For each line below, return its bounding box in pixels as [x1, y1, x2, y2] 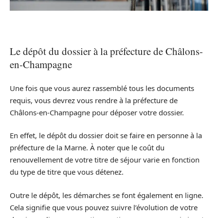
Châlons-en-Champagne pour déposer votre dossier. [10, 107, 184, 117]
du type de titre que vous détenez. [10, 167, 124, 177]
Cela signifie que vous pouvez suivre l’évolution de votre [10, 202, 198, 212]
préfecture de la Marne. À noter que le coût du [10, 143, 164, 153]
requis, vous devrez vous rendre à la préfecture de [10, 95, 178, 105]
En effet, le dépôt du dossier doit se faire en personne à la [10, 130, 202, 141]
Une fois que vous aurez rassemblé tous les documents [10, 83, 194, 93]
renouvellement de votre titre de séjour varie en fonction [10, 155, 200, 165]
